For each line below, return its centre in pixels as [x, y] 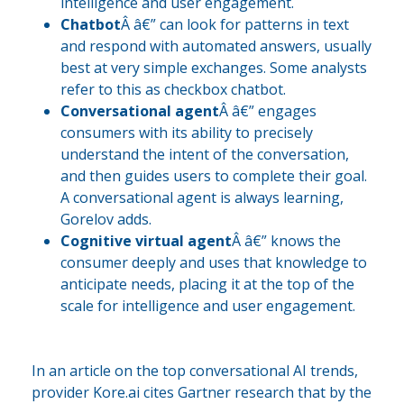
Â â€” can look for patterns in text [235, 24]
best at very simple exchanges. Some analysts [214, 67]
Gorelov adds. [106, 219]
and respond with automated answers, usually [216, 46]
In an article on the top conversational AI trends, [195, 370]
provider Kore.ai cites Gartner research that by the [202, 392]
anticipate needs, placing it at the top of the [207, 284]
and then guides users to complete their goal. [214, 175]
